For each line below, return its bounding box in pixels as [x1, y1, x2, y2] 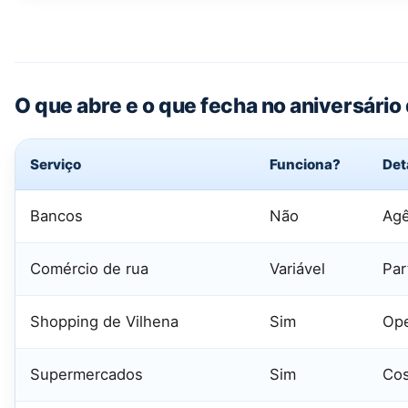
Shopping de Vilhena [30, 311, 178, 331]
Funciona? [270, 155, 341, 173]
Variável [270, 259, 325, 278]
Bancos [30, 206, 83, 225]
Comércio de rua [30, 259, 148, 278]
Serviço [30, 155, 81, 173]
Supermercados [30, 364, 143, 383]
